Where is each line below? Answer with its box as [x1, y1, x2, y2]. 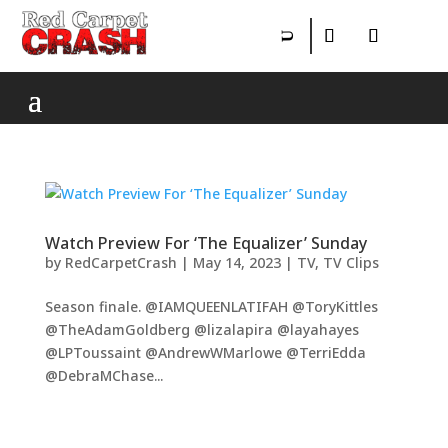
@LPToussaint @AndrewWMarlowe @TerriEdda [44, 343, 366, 362]
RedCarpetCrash [64, 253, 177, 272]
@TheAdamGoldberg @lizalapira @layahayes [44, 320, 359, 339]
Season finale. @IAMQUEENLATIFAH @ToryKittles [44, 297, 378, 316]
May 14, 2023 [192, 253, 281, 272]
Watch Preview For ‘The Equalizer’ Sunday [44, 232, 367, 254]
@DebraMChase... [44, 366, 163, 385]
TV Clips [322, 253, 379, 272]
